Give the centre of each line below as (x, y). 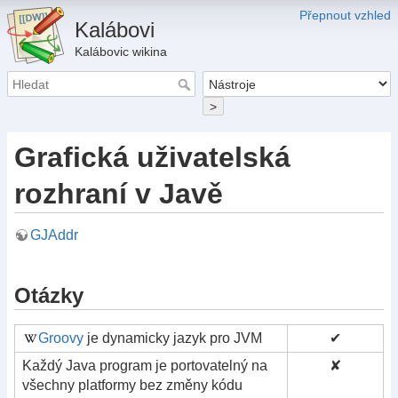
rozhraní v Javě (119, 193)
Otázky (49, 295)
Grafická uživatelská (152, 157)
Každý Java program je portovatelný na (145, 365)
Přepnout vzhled (345, 15)
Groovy (61, 338)
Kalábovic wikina (121, 52)
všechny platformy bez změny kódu (132, 385)
